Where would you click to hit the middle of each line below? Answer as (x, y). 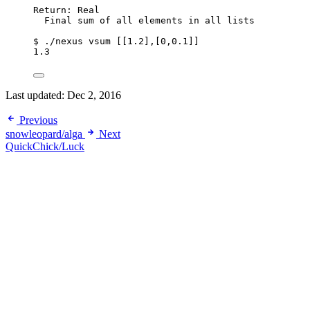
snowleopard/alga (45, 134)
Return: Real (66, 10)
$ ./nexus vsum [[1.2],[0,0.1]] (116, 42)
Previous (38, 120)
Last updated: (36, 95)
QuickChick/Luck (45, 147)
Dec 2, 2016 (94, 95)
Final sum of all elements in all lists (149, 21)
